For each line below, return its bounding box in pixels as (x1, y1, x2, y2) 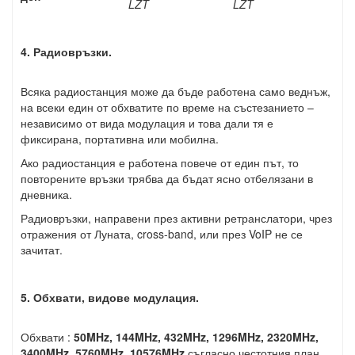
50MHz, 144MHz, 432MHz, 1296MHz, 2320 (74, 329, 292, 345)
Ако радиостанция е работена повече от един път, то (21, 155, 299, 170)
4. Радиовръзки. (21, 44, 112, 59)
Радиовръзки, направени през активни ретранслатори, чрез (21, 210, 332, 226)
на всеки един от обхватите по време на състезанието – (21, 99, 314, 115)
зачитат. (21, 242, 63, 258)
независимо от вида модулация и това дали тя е (21, 115, 273, 131)
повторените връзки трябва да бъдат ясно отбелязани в (21, 170, 313, 186)
